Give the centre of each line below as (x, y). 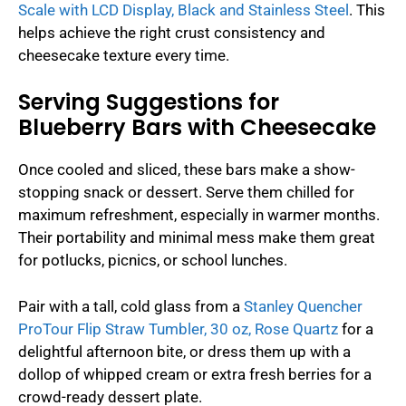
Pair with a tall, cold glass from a (131, 306)
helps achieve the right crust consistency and (172, 32)
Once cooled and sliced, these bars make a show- (187, 170)
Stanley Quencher (303, 306)
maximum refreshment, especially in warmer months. (199, 215)
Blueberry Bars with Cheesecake (197, 128)
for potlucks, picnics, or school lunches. (153, 261)
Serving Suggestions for (149, 102)
